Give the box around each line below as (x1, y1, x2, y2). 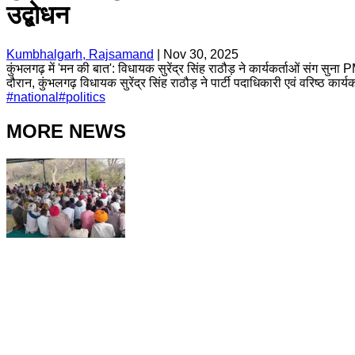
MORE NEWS (6, 120, 126, 142)
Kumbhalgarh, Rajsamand (6, 47, 154, 61)
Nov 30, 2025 (163, 47, 239, 61)
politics (66, 90, 105, 104)
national (13, 90, 59, 104)
